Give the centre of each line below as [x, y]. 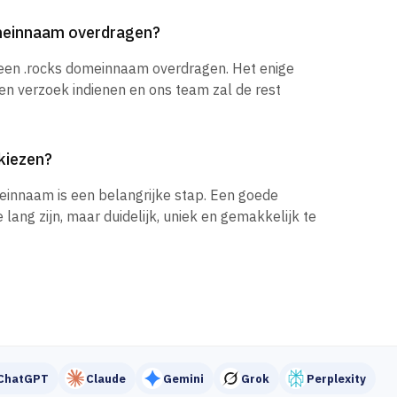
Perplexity [336, 378]
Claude [106, 378]
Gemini [183, 378]
